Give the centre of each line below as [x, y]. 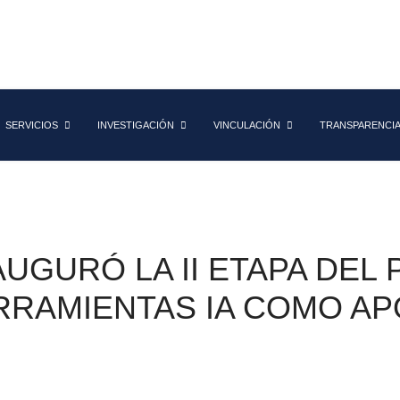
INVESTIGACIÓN [136, 125]
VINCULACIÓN [247, 125]
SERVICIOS [32, 125]
